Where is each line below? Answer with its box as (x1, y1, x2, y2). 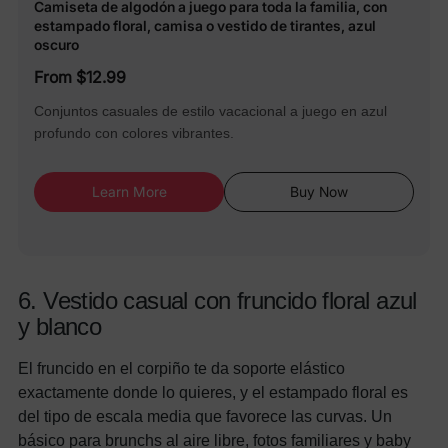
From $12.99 (34, 66, 126, 87)
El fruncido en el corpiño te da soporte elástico (18, 358, 345, 377)
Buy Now (290, 182, 348, 200)
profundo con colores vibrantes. (34, 124, 234, 141)
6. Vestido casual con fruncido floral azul (18, 286, 417, 314)
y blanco (18, 312, 102, 340)
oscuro (34, 35, 79, 53)
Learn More (91, 182, 167, 200)
